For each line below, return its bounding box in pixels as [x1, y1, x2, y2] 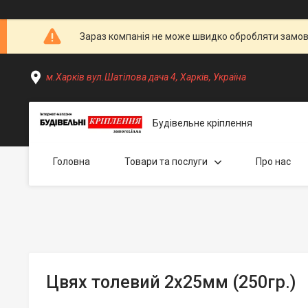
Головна [53, 156, 90, 167]
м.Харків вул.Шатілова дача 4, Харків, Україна [46, 71, 246, 82]
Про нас [256, 156, 291, 167]
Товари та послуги [124, 156, 208, 167]
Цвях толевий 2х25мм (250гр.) [46, 272, 296, 292]
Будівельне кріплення [153, 117, 252, 129]
